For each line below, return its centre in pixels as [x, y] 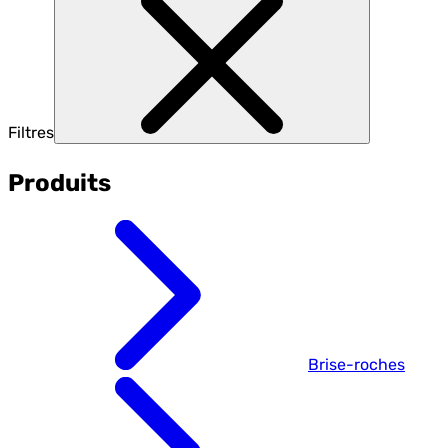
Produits [59, 182]
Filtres [31, 132]
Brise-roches [356, 365]
